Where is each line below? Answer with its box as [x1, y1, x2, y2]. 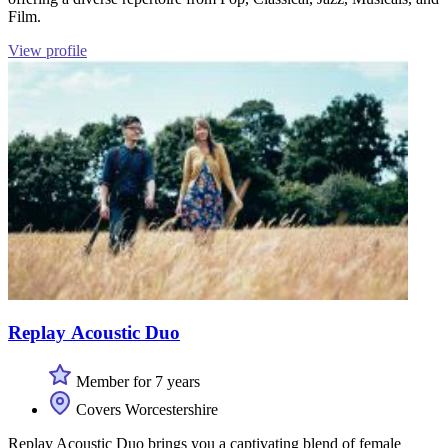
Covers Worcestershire [72, 400, 218, 418]
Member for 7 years [72, 372, 200, 390]
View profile [8, 41, 87, 59]
